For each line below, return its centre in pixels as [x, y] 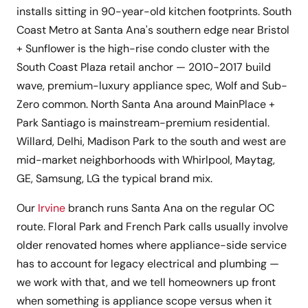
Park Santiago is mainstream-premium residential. [143, 123]
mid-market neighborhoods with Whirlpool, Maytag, [146, 160]
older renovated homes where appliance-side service [152, 245]
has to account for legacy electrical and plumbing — [148, 264]
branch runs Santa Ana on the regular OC [170, 208]
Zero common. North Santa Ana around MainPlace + [146, 104]
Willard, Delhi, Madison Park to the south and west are [151, 142]
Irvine [52, 208]
